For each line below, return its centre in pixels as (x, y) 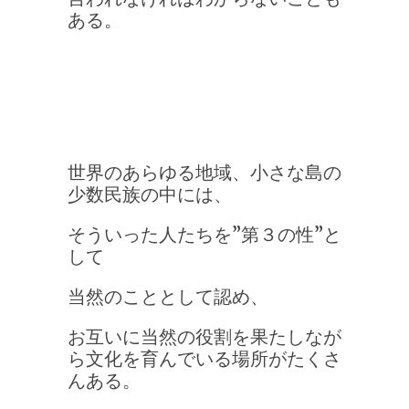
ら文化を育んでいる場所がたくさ (204, 359)
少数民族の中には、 (150, 194)
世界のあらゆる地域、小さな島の (204, 173)
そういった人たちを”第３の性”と (204, 235)
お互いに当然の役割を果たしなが (204, 337)
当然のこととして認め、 (168, 297)
